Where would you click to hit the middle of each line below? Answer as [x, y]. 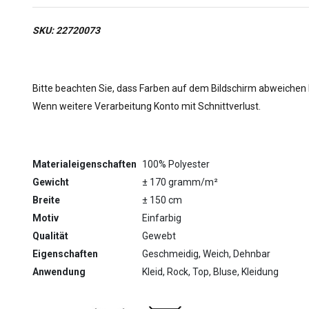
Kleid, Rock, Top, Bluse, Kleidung [210, 272]
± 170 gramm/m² [180, 182]
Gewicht [51, 182]
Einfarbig [162, 218]
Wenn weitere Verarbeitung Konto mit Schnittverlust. [147, 106]
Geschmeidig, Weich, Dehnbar [206, 254]
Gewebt [159, 236]
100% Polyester [176, 164]
